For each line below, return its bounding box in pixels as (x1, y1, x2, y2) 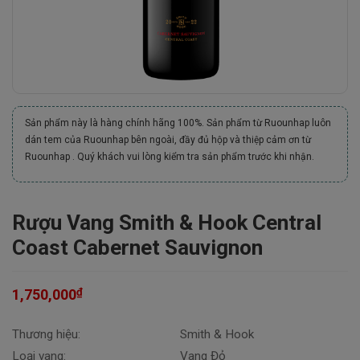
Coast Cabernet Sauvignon (12, 235, 263, 260)
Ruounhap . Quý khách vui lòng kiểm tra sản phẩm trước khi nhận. (25, 151, 314, 162)
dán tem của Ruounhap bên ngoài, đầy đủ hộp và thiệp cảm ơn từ (25, 134, 311, 145)
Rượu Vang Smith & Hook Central (12, 211, 321, 235)
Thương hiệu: (12, 327, 80, 342)
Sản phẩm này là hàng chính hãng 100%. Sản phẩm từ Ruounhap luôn (25, 117, 331, 129)
